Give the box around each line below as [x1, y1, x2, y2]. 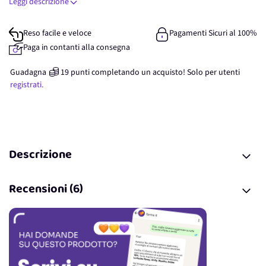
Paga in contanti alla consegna [23, 42, 130, 53]
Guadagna [10, 66, 46, 78]
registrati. [10, 79, 43, 91]
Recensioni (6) [9, 178, 83, 202]
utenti [218, 66, 240, 78]
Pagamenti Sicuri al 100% [169, 27, 257, 39]
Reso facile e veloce [23, 27, 91, 39]
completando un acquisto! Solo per [91, 66, 217, 78]
